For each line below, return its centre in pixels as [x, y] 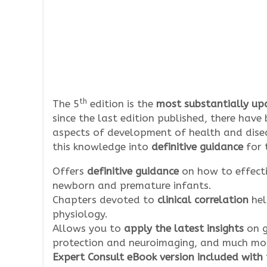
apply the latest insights [185, 228]
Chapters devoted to [105, 200]
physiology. [80, 214]
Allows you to [88, 228]
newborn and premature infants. [132, 185]
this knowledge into [102, 147]
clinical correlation [203, 200]
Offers [70, 171]
